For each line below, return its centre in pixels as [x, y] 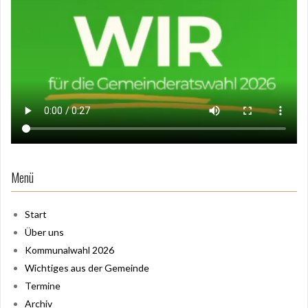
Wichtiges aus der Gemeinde [87, 267]
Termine [43, 285]
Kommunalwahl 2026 [69, 250]
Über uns [44, 232]
